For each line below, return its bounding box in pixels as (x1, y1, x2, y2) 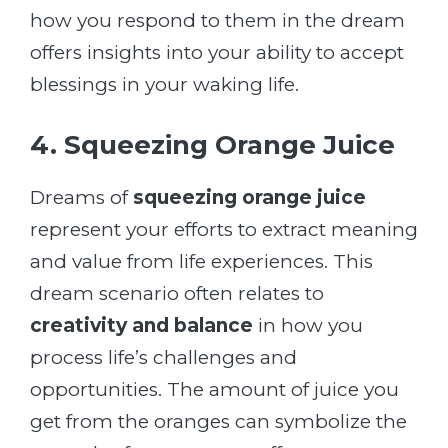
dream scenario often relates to (30, 282, 324, 306)
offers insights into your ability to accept (30, 40, 404, 64)
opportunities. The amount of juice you (30, 378, 399, 402)
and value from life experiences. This (30, 250, 373, 274)
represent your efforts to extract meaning (30, 218, 418, 242)
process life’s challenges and (30, 346, 297, 370)
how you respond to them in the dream (30, 8, 405, 32)
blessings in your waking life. (30, 72, 299, 96)
